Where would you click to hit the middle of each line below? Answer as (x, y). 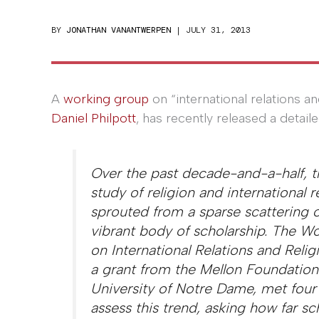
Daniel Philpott (94, 118)
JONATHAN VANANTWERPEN (119, 30)
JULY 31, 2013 (218, 30)
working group (106, 99)
